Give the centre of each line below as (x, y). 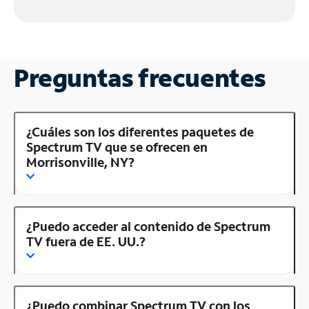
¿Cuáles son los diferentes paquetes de (140, 132)
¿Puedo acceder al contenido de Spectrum (148, 227)
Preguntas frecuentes (140, 78)
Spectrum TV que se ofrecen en (117, 147)
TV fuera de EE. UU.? (86, 242)
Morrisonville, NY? (80, 162)
